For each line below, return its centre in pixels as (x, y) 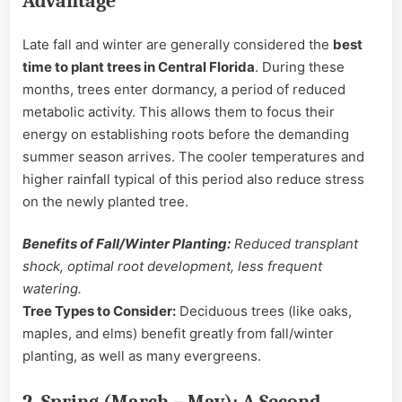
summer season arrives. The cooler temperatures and (193, 156)
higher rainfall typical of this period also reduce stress (193, 179)
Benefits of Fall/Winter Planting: (127, 244)
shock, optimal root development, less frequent (172, 267)
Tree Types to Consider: (99, 311)
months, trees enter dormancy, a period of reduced (184, 89)
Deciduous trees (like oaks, (264, 311)
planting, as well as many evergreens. (142, 356)
